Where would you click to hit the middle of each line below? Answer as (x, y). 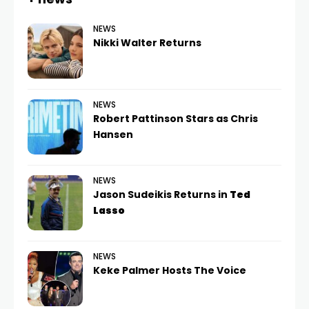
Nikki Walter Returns (147, 43)
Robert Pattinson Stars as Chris (176, 119)
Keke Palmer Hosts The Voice (170, 270)
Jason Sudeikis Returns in (161, 195)
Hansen (113, 134)
